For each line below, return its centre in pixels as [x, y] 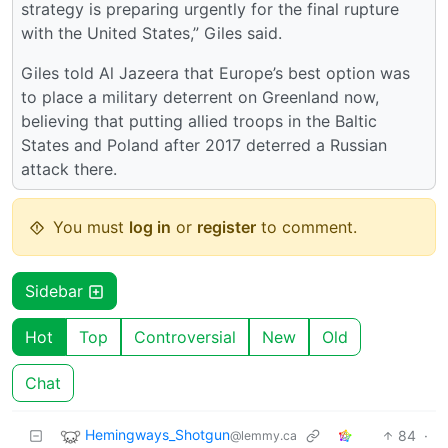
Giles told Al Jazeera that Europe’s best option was [215, 72]
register [226, 226]
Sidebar [56, 290]
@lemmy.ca [263, 436]
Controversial [185, 336]
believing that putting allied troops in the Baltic [199, 120]
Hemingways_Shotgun [157, 435]
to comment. [306, 226]
